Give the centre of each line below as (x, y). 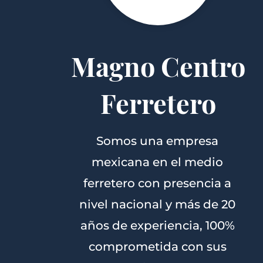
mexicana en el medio (158, 162)
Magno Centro (158, 66)
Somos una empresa (158, 141)
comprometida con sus (157, 247)
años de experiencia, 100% (157, 225)
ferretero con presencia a (158, 183)
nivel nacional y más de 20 (158, 204)
